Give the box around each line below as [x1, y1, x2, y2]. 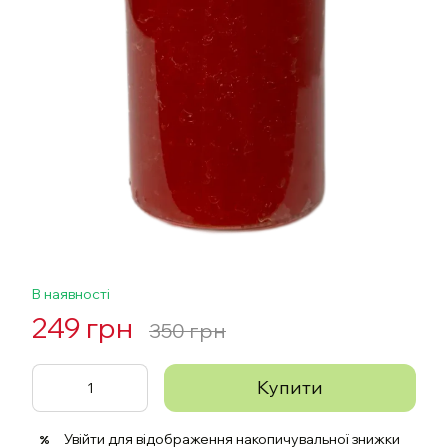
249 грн [32, 310, 133, 345]
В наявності [32, 285, 110, 303]
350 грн [149, 318, 226, 343]
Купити [257, 376, 323, 399]
